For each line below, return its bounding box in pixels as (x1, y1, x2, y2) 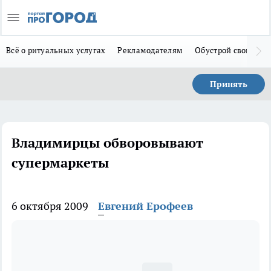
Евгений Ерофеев (98, 199, 193, 213)
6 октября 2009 (11, 199, 88, 213)
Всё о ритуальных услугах (6, 45, 106, 56)
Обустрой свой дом (195, 45, 268, 56)
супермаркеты (11, 154, 109, 171)
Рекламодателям (117, 45, 183, 56)
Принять (210, 79, 247, 90)
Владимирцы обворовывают (11, 134, 203, 151)
